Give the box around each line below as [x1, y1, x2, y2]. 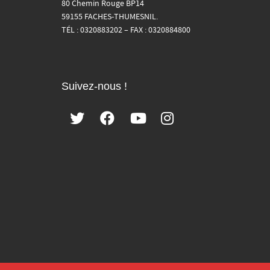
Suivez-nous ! [61, 80, 127, 92]
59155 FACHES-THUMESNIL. [61, 11, 158, 22]
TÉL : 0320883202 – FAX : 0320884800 [61, 25, 190, 36]
